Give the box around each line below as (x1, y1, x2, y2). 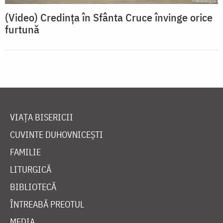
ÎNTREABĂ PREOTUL (10, 199, 84, 211)
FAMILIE (10, 146, 41, 158)
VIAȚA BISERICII (10, 111, 73, 123)
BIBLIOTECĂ (10, 181, 56, 193)
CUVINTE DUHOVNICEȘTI (10, 129, 103, 141)
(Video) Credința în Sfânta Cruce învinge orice (5, 10, 213, 25)
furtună (5, 22, 39, 37)
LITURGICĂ (10, 164, 51, 176)
